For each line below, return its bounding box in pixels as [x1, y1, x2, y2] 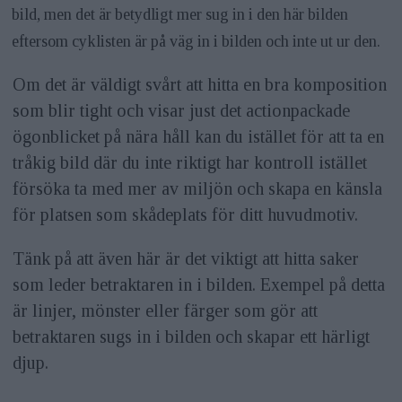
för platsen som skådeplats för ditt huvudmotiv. [12, 205, 358, 225]
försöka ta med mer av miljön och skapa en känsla [12, 179, 382, 199]
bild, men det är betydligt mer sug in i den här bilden [12, 4, 349, 23]
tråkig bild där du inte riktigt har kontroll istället [12, 153, 367, 173]
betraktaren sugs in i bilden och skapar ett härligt [12, 327, 370, 347]
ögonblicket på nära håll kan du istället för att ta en [12, 127, 384, 147]
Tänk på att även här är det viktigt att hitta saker [12, 249, 359, 269]
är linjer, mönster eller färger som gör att [12, 301, 318, 321]
